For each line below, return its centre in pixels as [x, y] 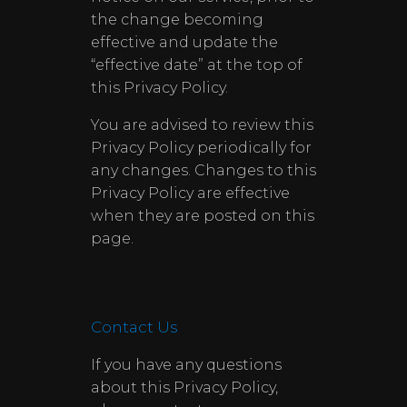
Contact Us [134, 327]
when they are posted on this [203, 216]
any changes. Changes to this [203, 170]
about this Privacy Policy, [184, 387]
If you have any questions [186, 365]
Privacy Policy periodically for [201, 148]
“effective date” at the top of [197, 65]
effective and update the [184, 42]
